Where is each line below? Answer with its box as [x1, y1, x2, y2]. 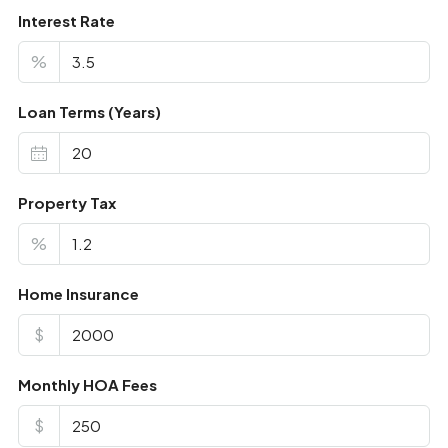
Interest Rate [17, 11, 115, 31]
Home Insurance [17, 284, 139, 304]
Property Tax [17, 193, 116, 213]
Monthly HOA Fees [17, 375, 157, 395]
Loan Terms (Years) [17, 102, 161, 122]
